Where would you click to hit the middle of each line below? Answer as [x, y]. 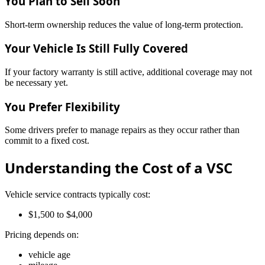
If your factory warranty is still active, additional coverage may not [128, 72]
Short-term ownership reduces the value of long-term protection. [124, 24]
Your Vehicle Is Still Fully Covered [96, 49]
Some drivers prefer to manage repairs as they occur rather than [122, 130]
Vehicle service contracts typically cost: [77, 195]
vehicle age [49, 255]
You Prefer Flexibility [62, 106]
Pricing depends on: [42, 235]
